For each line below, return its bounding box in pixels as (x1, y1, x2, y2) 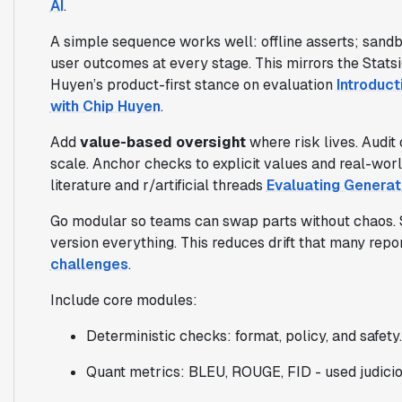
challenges (49, 254, 128, 274)
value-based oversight (79, 132, 246, 152)
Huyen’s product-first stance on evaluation (49, 74, 336, 94)
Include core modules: (49, 290, 197, 310)
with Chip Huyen (49, 96, 161, 116)
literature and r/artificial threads (49, 175, 267, 195)
